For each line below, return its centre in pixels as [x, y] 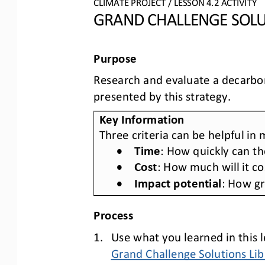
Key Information [142, 117]
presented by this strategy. [162, 95]
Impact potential [178, 181]
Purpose [115, 56]
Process [114, 213]
